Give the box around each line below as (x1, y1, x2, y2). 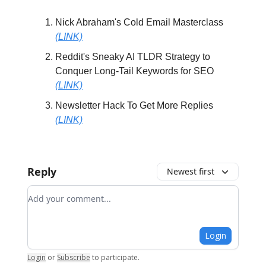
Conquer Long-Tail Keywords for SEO (55, 66, 214, 76)
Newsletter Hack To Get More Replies (55, 100, 213, 110)
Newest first (167, 166, 214, 177)
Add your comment (27, 186, 114, 199)
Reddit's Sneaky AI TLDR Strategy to (55, 52, 210, 62)
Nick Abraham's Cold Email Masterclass (55, 17, 223, 27)
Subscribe (57, 252, 90, 262)
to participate (92, 252, 138, 262)
